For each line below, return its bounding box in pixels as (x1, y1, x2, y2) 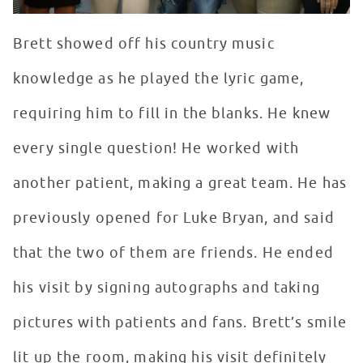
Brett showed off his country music (13, 35, 275, 53)
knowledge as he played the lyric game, (13, 70, 305, 88)
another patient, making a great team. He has (13, 174, 348, 193)
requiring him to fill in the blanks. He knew (13, 105, 331, 123)
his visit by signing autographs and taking (13, 279, 320, 297)
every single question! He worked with (13, 139, 300, 158)
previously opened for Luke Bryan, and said (13, 209, 335, 228)
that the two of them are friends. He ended (13, 244, 334, 263)
